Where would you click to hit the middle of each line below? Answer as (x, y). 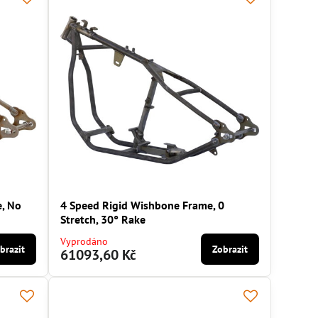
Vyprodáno (84, 242)
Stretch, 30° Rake (103, 220)
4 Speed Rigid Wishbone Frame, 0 (143, 205)
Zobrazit (230, 250)
